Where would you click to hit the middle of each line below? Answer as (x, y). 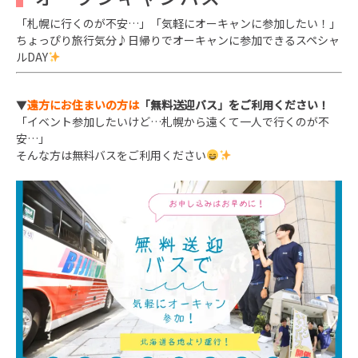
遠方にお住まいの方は (83, 105)
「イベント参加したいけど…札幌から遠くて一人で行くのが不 (173, 121)
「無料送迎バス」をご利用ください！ (234, 105)
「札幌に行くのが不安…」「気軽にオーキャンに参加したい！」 (178, 23)
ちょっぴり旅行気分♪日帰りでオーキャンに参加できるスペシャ (178, 40)
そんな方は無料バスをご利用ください (111, 155)
